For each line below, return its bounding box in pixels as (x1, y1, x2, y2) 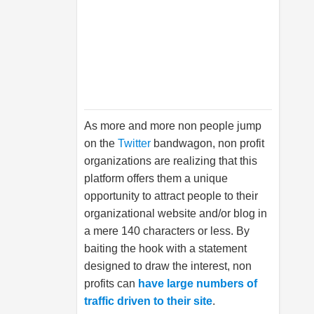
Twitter (118, 137, 151, 149)
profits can (84, 278, 135, 289)
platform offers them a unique (84, 172, 228, 184)
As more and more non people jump (84, 120, 261, 132)
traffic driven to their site (84, 295, 212, 307)
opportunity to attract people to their (84, 190, 258, 202)
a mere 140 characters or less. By (84, 225, 250, 237)
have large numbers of (135, 278, 257, 289)
